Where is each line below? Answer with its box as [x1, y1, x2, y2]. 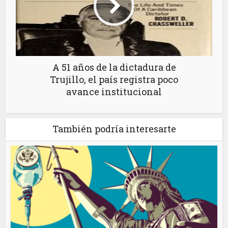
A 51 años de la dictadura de [52, 61, 176, 73]
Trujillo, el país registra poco [50, 73, 178, 85]
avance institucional [66, 85, 162, 98]
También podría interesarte [52, 122, 176, 135]
